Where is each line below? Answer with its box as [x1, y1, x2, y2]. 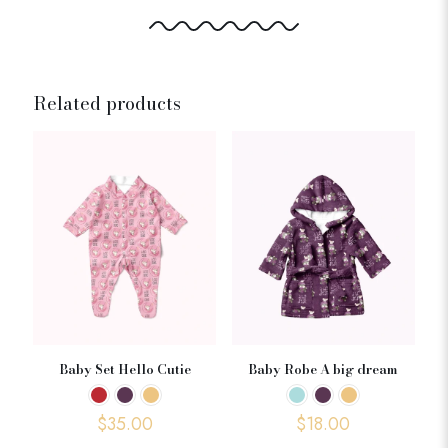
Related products [33, 90, 181, 118]
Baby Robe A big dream [248, 359, 399, 380]
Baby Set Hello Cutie [58, 359, 191, 380]
